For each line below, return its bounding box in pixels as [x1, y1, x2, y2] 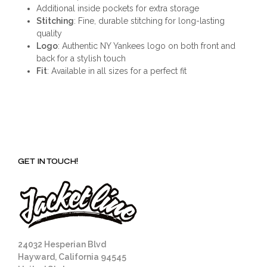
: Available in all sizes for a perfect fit [46, 66, 187, 76]
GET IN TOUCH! [18, 156, 78, 166]
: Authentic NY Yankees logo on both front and [57, 41, 235, 51]
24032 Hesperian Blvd [18, 239, 106, 249]
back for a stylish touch [36, 53, 126, 63]
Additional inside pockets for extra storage [36, 3, 199, 13]
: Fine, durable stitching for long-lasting [73, 15, 225, 26]
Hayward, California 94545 [18, 252, 126, 262]
